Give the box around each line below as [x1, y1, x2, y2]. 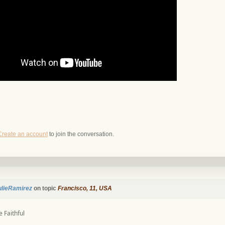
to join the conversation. [47, 131, 114, 138]
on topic [32, 185, 58, 192]
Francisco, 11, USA [57, 185, 112, 192]
